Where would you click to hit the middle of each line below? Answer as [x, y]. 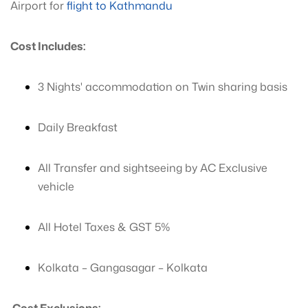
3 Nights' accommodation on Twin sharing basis [163, 87]
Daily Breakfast [78, 127]
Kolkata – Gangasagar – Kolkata [123, 267]
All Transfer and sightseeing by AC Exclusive [153, 168]
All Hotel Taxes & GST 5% [104, 227]
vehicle [56, 186]
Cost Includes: [48, 46]
